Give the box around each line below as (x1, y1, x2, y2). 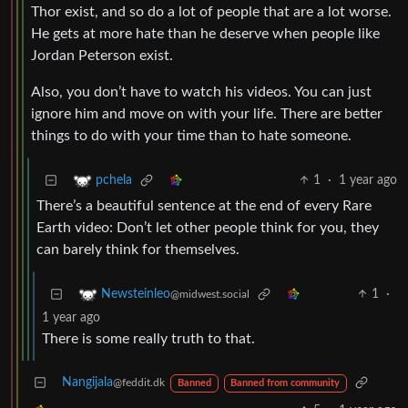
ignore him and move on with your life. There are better (31, 107, 382, 122)
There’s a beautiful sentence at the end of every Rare (36, 199, 372, 214)
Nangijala (62, 376, 113, 390)
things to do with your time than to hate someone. (31, 128, 352, 144)
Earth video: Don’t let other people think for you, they (36, 220, 379, 236)
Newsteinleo (101, 288, 170, 301)
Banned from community (230, 379, 341, 389)
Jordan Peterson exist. (31, 48, 173, 64)
